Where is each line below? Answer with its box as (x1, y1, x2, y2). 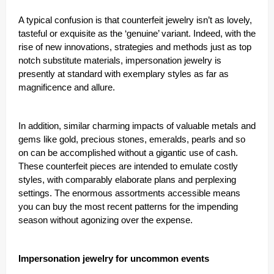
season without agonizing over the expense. (18, 215, 195, 226)
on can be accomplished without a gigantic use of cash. (18, 148, 238, 158)
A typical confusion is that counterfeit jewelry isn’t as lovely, (18, 15, 252, 26)
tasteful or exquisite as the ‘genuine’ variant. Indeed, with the (18, 29, 256, 39)
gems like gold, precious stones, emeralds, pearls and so (18, 135, 245, 145)
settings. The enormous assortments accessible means (18, 188, 240, 199)
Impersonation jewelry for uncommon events (18, 254, 212, 264)
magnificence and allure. (18, 83, 117, 93)
